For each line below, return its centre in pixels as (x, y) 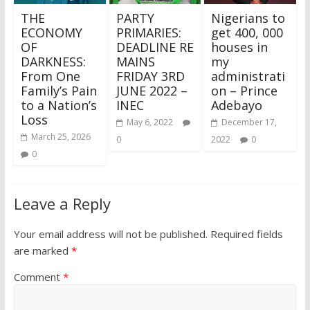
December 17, (249, 122)
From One (50, 76)
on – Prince (245, 90)
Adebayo (237, 105)
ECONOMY (51, 32)
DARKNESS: (53, 61)
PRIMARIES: (148, 32)
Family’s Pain (58, 90)
